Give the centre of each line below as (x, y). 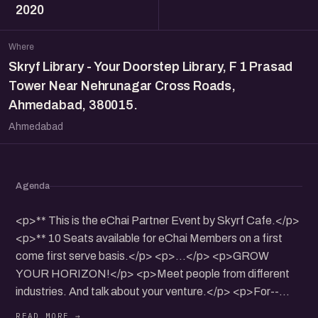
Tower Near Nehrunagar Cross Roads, (122, 86)
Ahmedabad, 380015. (73, 105)
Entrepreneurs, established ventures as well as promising (156, 309)
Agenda (33, 186)
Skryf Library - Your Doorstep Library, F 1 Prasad (151, 67)
